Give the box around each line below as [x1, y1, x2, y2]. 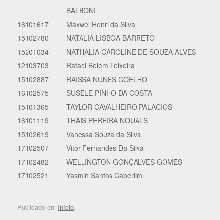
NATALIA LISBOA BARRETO [66, 33, 155, 43]
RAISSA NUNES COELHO [66, 74, 147, 84]
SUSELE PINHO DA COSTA [66, 88, 152, 98]
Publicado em [17, 202, 58, 212]
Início [58, 202, 74, 212]
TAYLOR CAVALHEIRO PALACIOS [66, 102, 172, 111]
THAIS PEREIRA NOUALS [66, 115, 148, 125]
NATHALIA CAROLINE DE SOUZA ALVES [66, 47, 196, 56]
